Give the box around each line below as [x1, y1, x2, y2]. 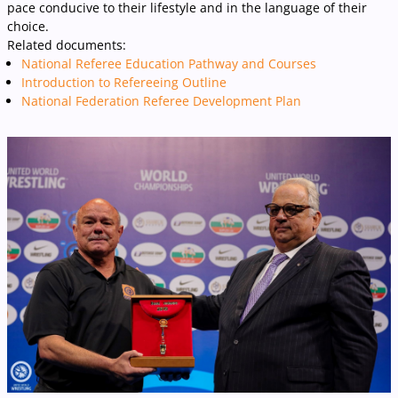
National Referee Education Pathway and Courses [21, 55, 316, 72]
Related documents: [7, 36, 126, 53]
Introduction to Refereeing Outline [21, 74, 227, 91]
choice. [7, 18, 49, 35]
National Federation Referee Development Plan [21, 92, 301, 109]
